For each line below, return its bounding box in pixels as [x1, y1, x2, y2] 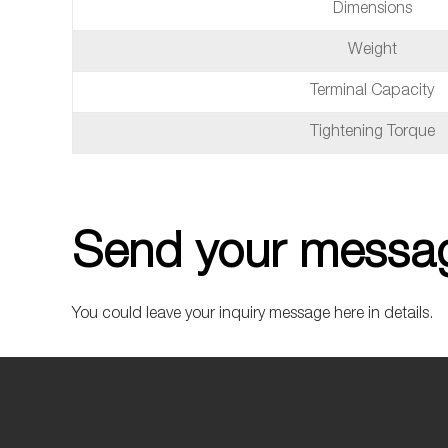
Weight [347, 43, 397, 59]
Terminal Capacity [310, 84, 434, 100]
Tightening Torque [309, 125, 435, 141]
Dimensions [332, 2, 412, 18]
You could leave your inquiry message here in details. [72, 307, 433, 323]
